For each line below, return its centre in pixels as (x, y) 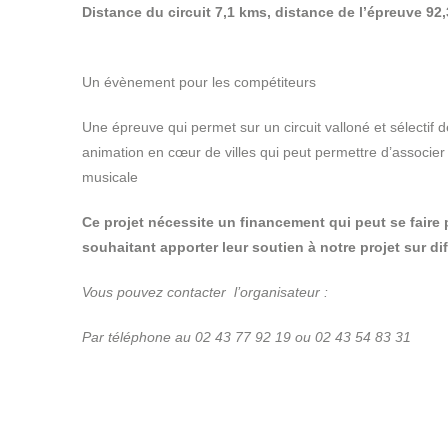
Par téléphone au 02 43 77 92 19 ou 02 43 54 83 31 (246, 337)
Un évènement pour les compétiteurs (199, 82)
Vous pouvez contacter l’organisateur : (205, 292)
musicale (110, 177)
